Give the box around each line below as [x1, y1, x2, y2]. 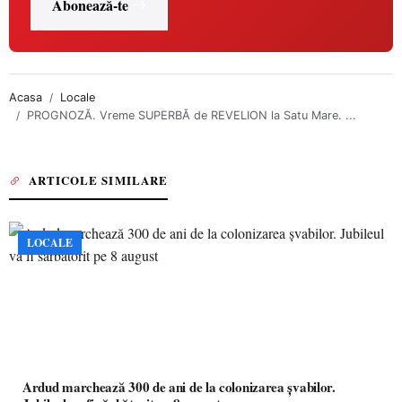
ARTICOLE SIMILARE [29, 171, 168, 188]
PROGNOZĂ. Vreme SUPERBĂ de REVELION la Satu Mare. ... [27, 109, 356, 122]
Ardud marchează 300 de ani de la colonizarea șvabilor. [22, 377, 336, 397]
